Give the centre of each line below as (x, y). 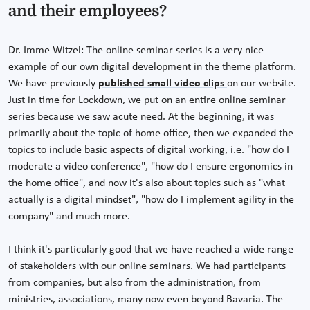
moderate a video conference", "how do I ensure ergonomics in (151, 167)
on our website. (262, 84)
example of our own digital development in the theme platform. (152, 67)
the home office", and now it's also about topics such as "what (147, 184)
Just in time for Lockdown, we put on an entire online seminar (147, 101)
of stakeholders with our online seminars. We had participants (147, 267)
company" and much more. (69, 217)
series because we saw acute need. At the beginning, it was (141, 117)
